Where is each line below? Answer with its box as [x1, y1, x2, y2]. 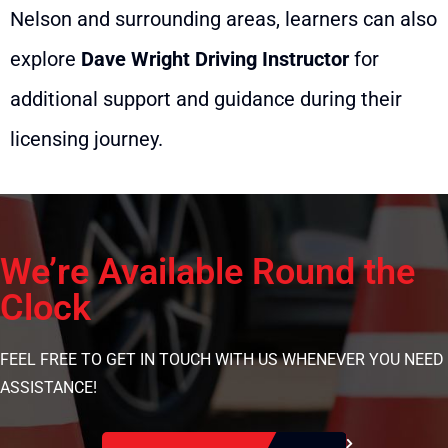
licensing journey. [10, 126, 163, 151]
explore [10, 46, 81, 71]
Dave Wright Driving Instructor [81, 46, 349, 71]
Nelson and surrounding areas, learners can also [10, 6, 437, 31]
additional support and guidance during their [10, 86, 402, 111]
